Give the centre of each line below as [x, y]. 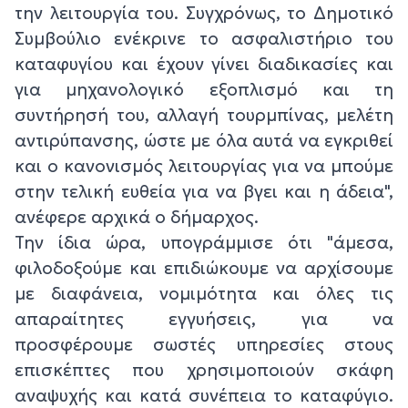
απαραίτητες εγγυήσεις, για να [204, 319]
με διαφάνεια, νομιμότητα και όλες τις [204, 294]
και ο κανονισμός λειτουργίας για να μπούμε [204, 166]
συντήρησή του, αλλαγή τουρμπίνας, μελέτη [204, 115]
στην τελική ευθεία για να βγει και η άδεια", [204, 192]
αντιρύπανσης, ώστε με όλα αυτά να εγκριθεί [204, 141]
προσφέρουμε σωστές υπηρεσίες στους [204, 345]
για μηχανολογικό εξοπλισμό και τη [204, 90]
